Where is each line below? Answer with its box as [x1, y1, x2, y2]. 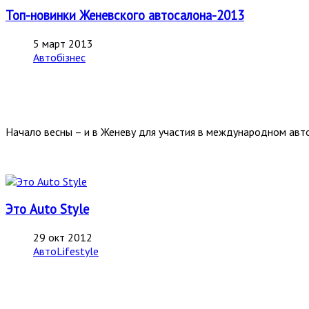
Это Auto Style [6, 201, 89, 218]
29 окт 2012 [33, 230, 92, 245]
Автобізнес [33, 50, 86, 64]
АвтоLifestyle [33, 244, 99, 259]
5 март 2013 [33, 36, 93, 50]
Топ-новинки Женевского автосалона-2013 [6, 6, 244, 23]
